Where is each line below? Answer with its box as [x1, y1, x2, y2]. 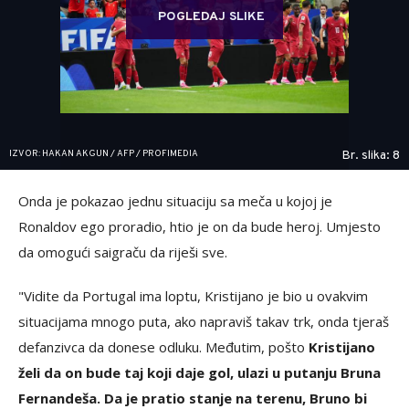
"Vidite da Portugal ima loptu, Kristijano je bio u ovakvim [18, 286, 368, 305]
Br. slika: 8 [341, 147, 400, 163]
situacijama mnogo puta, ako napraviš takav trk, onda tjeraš [18, 311, 389, 330]
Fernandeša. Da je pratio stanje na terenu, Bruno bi [18, 388, 367, 407]
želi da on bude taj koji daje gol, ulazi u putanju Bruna [18, 362, 381, 382]
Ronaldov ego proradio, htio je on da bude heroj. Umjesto [18, 216, 381, 236]
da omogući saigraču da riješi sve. [18, 242, 227, 261]
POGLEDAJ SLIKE [158, 8, 265, 25]
